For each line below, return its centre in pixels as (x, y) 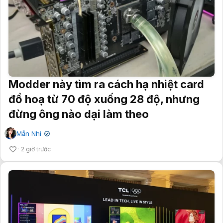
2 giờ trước (36, 149)
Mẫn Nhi (29, 133)
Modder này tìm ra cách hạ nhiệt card (106, 84)
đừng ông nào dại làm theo (79, 114)
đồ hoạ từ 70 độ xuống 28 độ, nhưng (104, 99)
